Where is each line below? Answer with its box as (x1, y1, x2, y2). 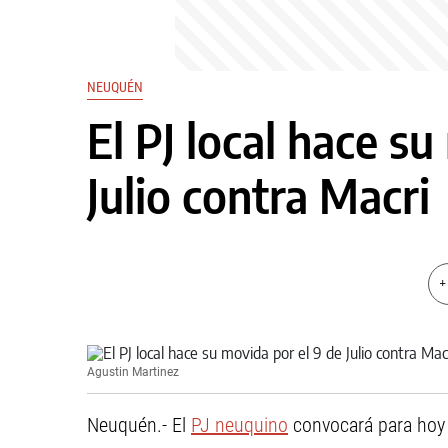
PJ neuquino (191, 413, 288, 437)
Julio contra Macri (87, 167, 430, 224)
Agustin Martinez (87, 365, 179, 379)
